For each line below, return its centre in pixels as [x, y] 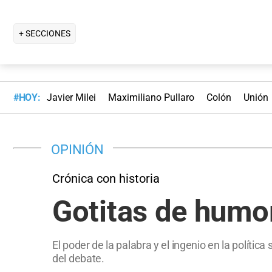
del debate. [78, 258]
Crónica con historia [106, 178]
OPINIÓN [77, 149]
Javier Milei [71, 98]
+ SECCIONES [45, 33]
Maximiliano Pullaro [151, 98]
